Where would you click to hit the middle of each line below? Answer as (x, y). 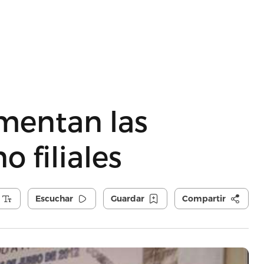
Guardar (127, 199)
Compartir (204, 199)
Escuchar (54, 199)
